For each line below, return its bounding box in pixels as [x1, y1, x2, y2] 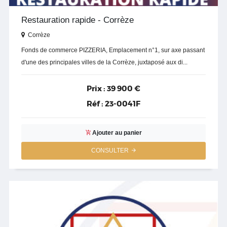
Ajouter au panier [92, 129, 142, 137]
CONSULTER [91, 147, 132, 155]
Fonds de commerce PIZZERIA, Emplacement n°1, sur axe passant [21, 46, 205, 54]
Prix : [87, 83, 105, 94]
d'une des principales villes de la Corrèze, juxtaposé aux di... [21, 58, 187, 66]
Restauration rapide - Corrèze [21, 15, 134, 25]
